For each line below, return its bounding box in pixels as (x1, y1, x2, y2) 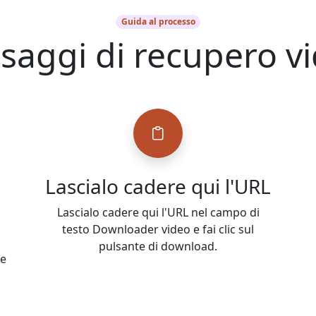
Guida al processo (121, 16, 195, 28)
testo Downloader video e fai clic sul (62, 221, 254, 238)
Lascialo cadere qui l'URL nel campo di (56, 205, 260, 221)
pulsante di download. (99, 238, 217, 255)
